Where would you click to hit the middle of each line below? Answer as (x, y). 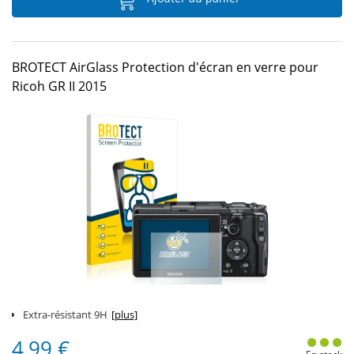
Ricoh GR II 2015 (59, 86)
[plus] (124, 314)
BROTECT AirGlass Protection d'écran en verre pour (165, 67)
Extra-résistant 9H (65, 314)
